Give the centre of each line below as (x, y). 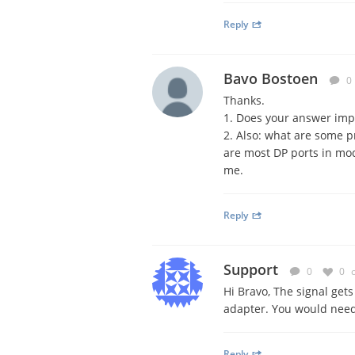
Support (250, 269)
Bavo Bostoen (270, 78)
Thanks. (244, 100)
